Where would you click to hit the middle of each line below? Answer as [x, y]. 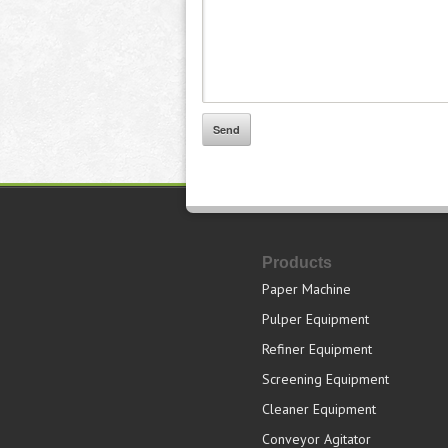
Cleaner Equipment [319, 408]
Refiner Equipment [317, 348]
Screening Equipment [325, 378]
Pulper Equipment [315, 318]
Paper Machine [306, 288]
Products [297, 262]
